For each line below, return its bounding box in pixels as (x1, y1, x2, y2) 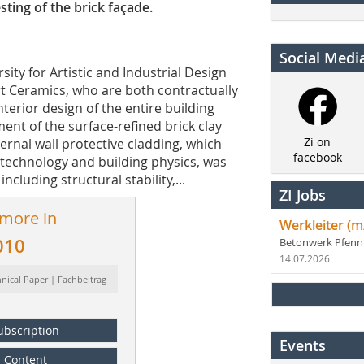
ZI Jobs (279, 185, 326, 206)
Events (279, 336, 326, 356)
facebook (292, 149, 342, 166)
